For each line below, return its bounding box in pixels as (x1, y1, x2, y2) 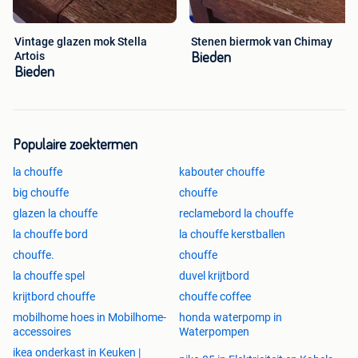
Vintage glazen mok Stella (14, 35, 147, 49)
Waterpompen (179, 325, 249, 339)
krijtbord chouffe (13, 290, 95, 304)
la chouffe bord (13, 228, 88, 241)
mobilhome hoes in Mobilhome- (13, 311, 166, 324)
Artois (14, 50, 45, 63)
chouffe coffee (179, 290, 251, 304)
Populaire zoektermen (13, 138, 137, 153)
